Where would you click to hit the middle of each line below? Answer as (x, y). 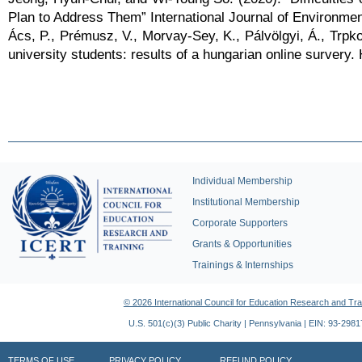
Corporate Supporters (240, 223)
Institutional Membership (246, 202)
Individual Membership (242, 181)
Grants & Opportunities (242, 244)
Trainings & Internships (243, 265)
